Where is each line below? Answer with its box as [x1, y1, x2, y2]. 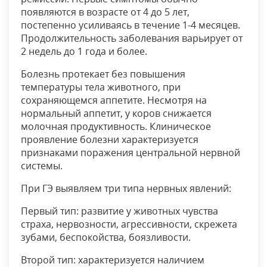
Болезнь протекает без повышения [21, 67, 185, 81]
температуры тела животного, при [21, 80, 181, 94]
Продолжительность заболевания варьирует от [21, 32, 243, 45]
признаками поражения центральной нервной [21, 146, 240, 160]
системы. [21, 159, 65, 173]
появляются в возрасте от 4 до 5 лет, [21, 5, 190, 19]
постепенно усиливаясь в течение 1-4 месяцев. [21, 18, 240, 32]
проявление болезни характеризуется [21, 133, 198, 147]
